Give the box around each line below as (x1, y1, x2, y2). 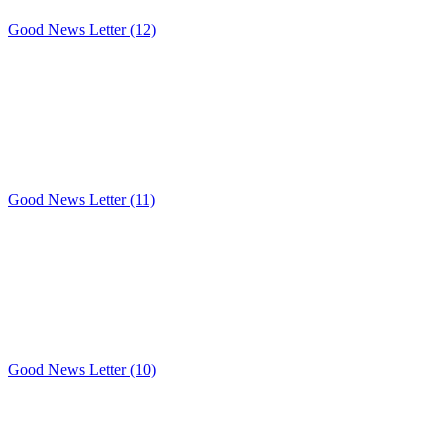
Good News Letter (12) (8, 20, 156, 38)
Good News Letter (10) (8, 360, 156, 378)
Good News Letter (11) (8, 190, 155, 208)
